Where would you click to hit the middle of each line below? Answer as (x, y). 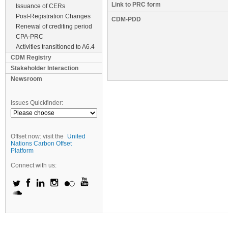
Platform (22, 151)
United (76, 136)
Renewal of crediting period (54, 26)
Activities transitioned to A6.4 (55, 47)
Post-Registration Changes (53, 16)
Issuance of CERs (40, 6)
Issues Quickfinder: (37, 103)
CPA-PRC (30, 37)
